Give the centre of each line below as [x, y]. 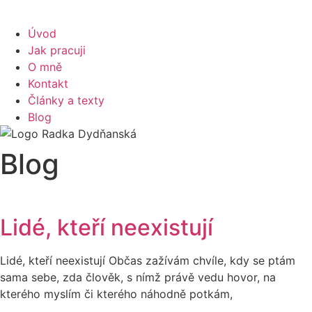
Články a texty [66, 100]
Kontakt [48, 84]
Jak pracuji [57, 50]
